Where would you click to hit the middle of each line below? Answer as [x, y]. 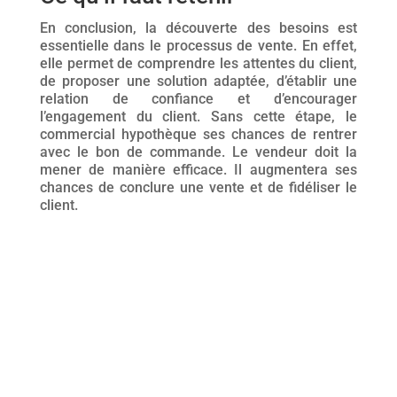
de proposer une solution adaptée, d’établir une [198, 81]
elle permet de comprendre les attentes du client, [198, 63]
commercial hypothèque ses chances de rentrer [198, 134]
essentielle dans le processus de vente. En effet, [198, 46]
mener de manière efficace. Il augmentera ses [198, 170]
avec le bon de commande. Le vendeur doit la [198, 152]
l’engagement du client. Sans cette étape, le [198, 117]
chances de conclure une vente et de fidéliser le [198, 187]
